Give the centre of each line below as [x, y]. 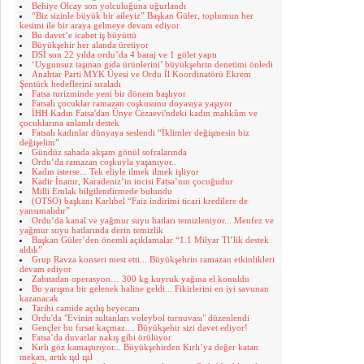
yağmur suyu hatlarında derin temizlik [91, 230]
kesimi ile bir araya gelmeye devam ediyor [100, 25]
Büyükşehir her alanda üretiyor [90, 45]
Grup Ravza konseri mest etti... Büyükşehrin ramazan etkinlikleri [153, 259]
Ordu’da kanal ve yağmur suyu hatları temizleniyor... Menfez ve [153, 220]
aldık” [31, 249]
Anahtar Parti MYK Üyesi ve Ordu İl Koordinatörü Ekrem [141, 74]
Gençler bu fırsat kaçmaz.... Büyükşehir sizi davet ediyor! [140, 327]
